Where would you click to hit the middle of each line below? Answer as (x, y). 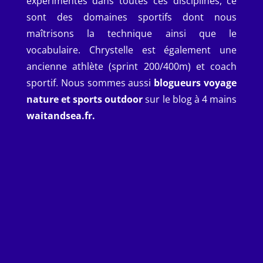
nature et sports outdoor (86, 99)
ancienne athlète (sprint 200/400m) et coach (131, 66)
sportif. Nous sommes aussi (90, 83)
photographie (210, 247)
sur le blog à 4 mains (191, 99)
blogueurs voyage (195, 83)
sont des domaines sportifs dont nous (131, 17)
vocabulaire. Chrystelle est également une (131, 50)
